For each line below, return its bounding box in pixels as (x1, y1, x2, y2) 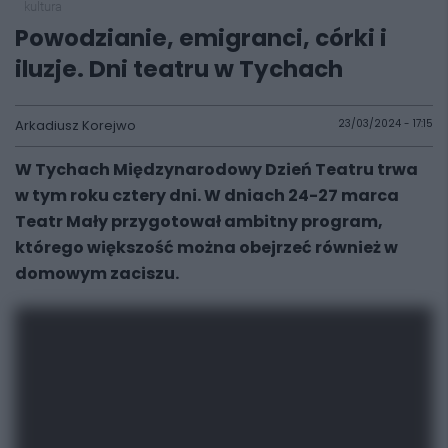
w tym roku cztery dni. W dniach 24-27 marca (15, 184, 399, 207)
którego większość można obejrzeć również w (15, 236, 398, 259)
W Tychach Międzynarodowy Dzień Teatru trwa (15, 158, 418, 181)
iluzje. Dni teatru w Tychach (15, 53, 343, 85)
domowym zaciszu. (15, 262, 179, 285)
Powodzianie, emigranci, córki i (15, 22, 387, 54)
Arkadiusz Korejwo (15, 116, 136, 135)
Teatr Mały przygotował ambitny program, (15, 210, 383, 233)
